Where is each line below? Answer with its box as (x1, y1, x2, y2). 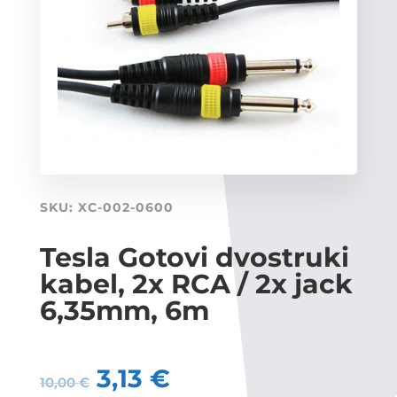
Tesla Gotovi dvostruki (39, 240, 349, 274)
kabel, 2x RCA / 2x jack (39, 267, 353, 300)
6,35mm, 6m (39, 293, 209, 327)
